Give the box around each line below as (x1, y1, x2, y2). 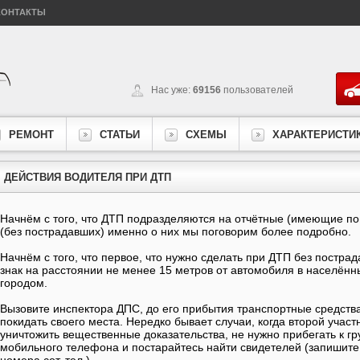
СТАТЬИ (100, 129, 140, 141)
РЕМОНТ (9, 129, 54, 141)
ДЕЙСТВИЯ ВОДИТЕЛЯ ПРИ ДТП (4, 171, 171, 183)
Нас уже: (151, 84, 193, 96)
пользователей (221, 84, 293, 96)
